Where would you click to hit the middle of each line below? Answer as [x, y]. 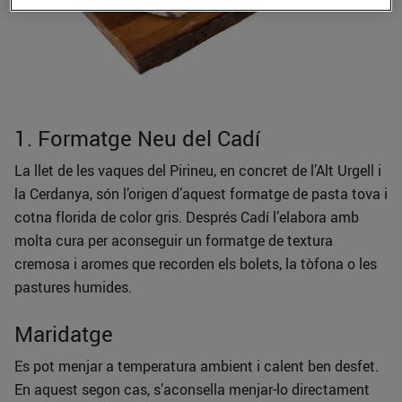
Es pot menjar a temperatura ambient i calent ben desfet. [197, 367]
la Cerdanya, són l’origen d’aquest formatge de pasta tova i [201, 194]
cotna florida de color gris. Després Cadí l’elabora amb [187, 218]
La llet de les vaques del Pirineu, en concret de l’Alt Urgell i [198, 171]
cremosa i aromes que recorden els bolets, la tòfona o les [196, 264]
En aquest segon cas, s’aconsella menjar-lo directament [192, 390]
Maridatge [64, 334]
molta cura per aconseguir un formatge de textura [174, 241]
